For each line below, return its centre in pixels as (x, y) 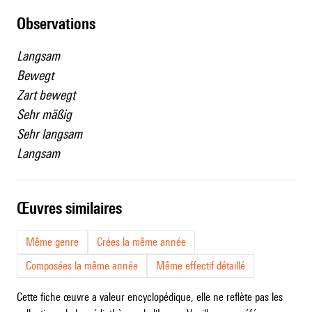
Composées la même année (82, 266)
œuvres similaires (76, 208)
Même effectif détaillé (201, 266)
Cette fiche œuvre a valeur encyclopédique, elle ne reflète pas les (150, 297)
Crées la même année (141, 242)
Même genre (52, 242)
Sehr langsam (49, 134)
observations (61, 24)
